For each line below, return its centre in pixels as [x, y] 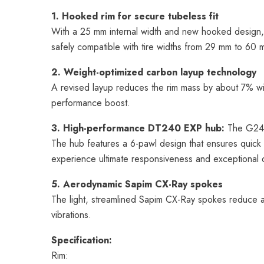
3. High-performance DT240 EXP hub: [138, 128]
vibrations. [71, 215]
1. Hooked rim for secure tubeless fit [135, 16]
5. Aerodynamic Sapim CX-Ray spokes [137, 184]
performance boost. [91, 103]
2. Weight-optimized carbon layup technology [154, 72]
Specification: [82, 240]
